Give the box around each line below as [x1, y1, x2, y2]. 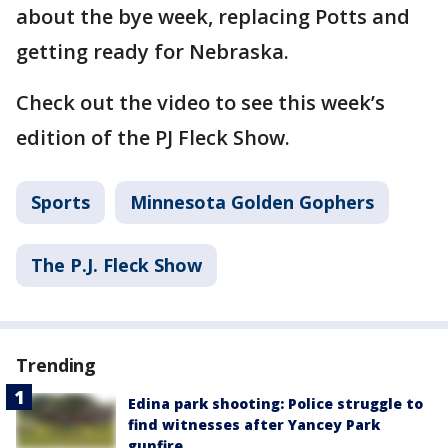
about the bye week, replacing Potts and [16, 2, 410, 30]
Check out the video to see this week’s [16, 88, 385, 116]
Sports [31, 189, 90, 214]
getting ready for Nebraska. [16, 37, 289, 65]
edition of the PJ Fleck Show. [16, 123, 290, 151]
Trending [16, 352, 97, 377]
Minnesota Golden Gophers [130, 189, 374, 214]
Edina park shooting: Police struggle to [128, 393, 423, 413]
